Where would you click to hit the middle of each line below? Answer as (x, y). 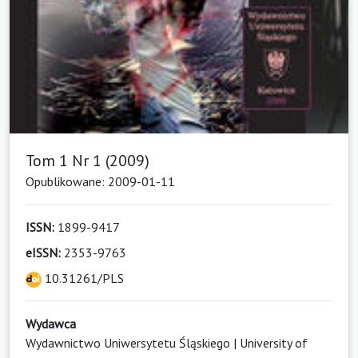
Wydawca (51, 323)
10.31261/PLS (83, 278)
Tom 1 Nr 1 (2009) (88, 160)
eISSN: (43, 252)
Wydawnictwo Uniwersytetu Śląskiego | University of (167, 342)
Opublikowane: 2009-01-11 (100, 181)
